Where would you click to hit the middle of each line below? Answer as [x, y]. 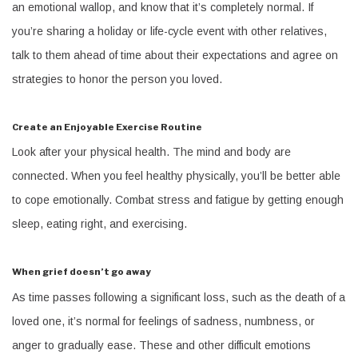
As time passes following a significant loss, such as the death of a [179, 297]
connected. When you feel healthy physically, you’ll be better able [176, 176]
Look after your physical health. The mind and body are [151, 152]
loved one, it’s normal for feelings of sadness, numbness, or [163, 321]
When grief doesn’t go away [82, 272]
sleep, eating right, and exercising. [99, 224]
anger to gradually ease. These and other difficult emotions [161, 345]
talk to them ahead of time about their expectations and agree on [175, 55]
